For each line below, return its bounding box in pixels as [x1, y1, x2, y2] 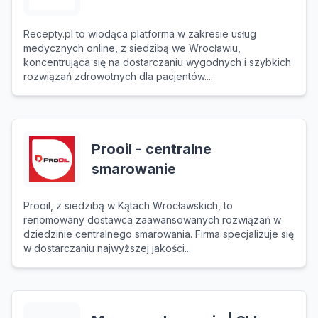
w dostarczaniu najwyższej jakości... [23, 242, 191, 254]
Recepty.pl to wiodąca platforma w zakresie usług [23, 28, 256, 40]
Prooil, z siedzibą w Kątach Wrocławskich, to [23, 199, 233, 212]
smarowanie [92, 160, 176, 177]
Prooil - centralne [92, 141, 212, 158]
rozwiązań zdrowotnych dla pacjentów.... [23, 70, 213, 82]
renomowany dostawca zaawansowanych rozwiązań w [23, 214, 281, 226]
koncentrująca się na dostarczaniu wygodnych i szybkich [23, 56, 291, 68]
